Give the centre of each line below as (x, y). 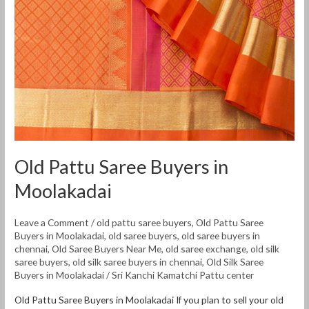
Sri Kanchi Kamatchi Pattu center (183, 275)
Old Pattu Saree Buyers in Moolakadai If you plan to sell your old (149, 300)
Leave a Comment (52, 223)
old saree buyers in (221, 236)
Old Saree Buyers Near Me (107, 249)
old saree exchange (206, 249)
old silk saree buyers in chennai (138, 262)
